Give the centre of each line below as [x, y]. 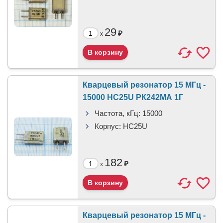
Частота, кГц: [117, 113]
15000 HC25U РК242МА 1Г [133, 97]
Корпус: [108, 126]
